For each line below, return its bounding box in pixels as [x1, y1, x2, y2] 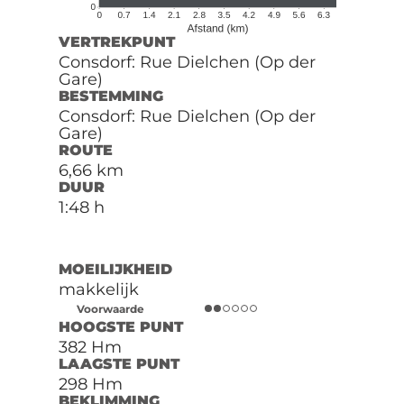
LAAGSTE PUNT [58, 354, 179, 372]
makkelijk [58, 279, 139, 299]
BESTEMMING [58, 87, 163, 105]
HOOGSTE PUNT [58, 317, 183, 335]
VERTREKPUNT [58, 32, 175, 50]
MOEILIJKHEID [58, 260, 172, 278]
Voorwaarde [76, 301, 144, 316]
